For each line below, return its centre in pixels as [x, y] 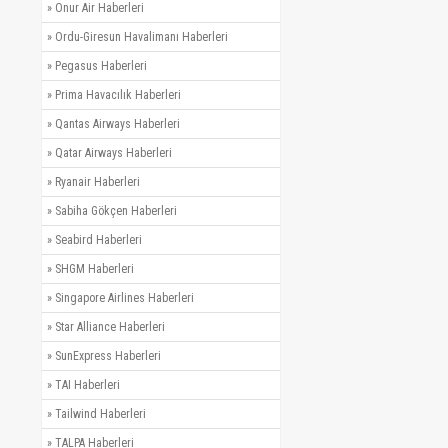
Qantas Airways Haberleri [117, 123]
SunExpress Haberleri [108, 355]
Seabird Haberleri [98, 239]
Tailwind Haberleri [100, 413]
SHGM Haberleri [94, 268]
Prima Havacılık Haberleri [118, 94]
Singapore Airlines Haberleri [124, 297]
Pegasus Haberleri [101, 65]
